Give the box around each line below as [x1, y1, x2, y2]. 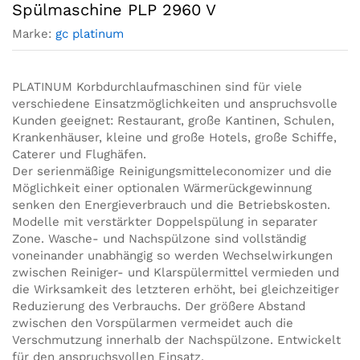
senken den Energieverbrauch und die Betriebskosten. [12, 197, 330, 212]
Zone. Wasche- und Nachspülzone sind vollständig [12, 231, 306, 246]
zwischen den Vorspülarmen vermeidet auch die [12, 315, 293, 330]
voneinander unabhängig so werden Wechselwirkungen [12, 247, 333, 263]
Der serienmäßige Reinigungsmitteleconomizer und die [12, 163, 332, 178]
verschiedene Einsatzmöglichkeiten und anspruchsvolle [12, 96, 337, 111]
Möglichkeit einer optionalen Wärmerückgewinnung [12, 180, 312, 195]
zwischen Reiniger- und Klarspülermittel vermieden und [12, 264, 339, 280]
